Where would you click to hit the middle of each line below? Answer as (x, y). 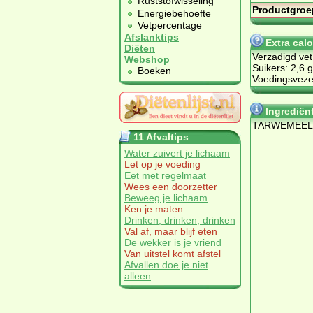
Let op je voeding (162, 164)
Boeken (154, 71)
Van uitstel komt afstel (173, 253)
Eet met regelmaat (165, 175)
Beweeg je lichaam (166, 197)
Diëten (140, 49)
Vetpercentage (170, 26)
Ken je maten (154, 209)
